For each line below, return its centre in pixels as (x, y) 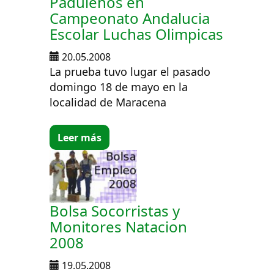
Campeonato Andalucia (130, 18)
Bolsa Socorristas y (115, 211)
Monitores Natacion (119, 227)
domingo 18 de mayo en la (119, 87)
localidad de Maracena (108, 102)
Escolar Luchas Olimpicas (137, 34)
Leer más (80, 137)
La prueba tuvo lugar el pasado (130, 72)
